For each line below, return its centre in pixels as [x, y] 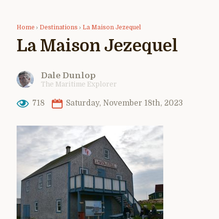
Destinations [59, 27]
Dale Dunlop [68, 75]
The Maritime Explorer [79, 84]
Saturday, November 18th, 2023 [123, 103]
